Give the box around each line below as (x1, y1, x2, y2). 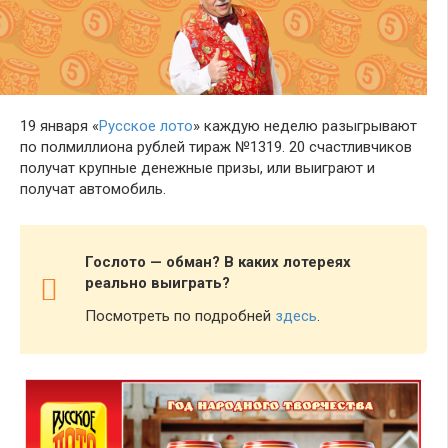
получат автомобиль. (20, 180, 166, 199)
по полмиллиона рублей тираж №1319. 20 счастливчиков (20, 138, 412, 157)
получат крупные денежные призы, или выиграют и (20, 159, 375, 178)
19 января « (20, 117, 99, 136)
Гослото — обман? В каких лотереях (85, 253, 351, 272)
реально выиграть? (85, 274, 230, 293)
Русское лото (99, 117, 193, 136)
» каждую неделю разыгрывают (193, 117, 417, 136)
